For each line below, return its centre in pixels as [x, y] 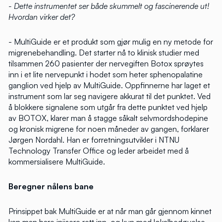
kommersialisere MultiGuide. [57, 162]
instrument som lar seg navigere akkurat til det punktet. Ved [110, 96]
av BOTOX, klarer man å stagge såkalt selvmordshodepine [108, 118]
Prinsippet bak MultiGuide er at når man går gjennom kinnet [110, 211]
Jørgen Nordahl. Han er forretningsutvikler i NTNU [94, 140]
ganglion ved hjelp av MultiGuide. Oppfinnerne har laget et [109, 85]
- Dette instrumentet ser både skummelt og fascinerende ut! [109, 6]
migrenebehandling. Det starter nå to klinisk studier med [104, 53]
